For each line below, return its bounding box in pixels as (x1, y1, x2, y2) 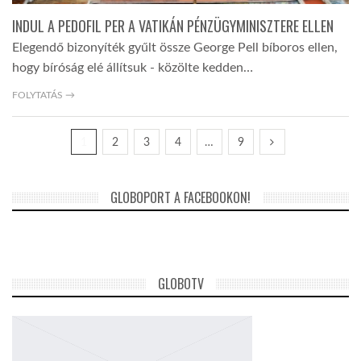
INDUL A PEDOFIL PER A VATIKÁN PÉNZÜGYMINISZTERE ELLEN (12, 15, 334, 37)
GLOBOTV (157, 274, 204, 294)
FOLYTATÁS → (12, 90, 75, 101)
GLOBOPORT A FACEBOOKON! (110, 188, 251, 208)
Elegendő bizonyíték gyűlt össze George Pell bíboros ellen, (12, 41, 338, 55)
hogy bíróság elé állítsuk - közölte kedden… (12, 61, 253, 75)
